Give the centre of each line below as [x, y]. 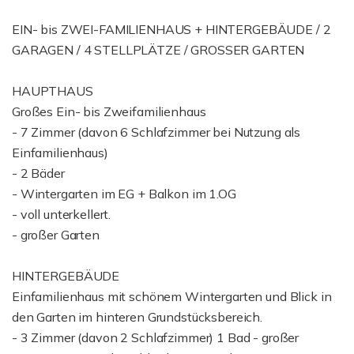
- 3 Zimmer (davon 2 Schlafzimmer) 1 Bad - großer [156, 337]
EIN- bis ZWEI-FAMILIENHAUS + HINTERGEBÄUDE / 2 [171, 29]
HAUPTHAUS [53, 91]
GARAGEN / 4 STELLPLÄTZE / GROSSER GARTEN [158, 50]
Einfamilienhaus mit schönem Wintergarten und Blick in [172, 296]
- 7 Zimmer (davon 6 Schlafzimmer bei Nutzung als [156, 132]
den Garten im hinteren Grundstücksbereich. [137, 317]
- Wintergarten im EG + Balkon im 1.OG [124, 194]
